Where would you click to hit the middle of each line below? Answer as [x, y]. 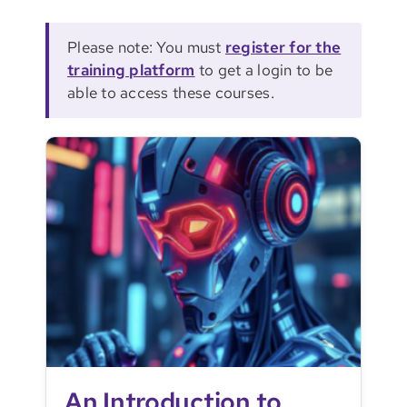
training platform [131, 70]
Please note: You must [146, 48]
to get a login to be [264, 70]
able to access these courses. [170, 93]
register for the [283, 48]
